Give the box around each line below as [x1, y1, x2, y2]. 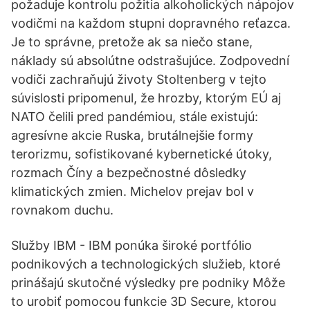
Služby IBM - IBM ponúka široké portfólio [11, 238, 252, 253]
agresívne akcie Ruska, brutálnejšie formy [11, 128, 253, 143]
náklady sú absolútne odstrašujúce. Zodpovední [11, 53, 289, 68]
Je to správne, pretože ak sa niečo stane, [11, 35, 253, 49]
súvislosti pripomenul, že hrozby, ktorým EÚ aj [11, 91, 281, 105]
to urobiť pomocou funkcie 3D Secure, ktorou [11, 294, 276, 309]
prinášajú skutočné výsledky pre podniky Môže [11, 275, 285, 290]
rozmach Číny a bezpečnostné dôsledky [11, 165, 246, 180]
